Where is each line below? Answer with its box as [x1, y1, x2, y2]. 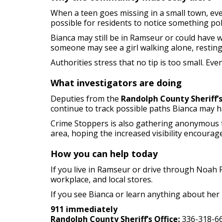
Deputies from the [51, 93, 121, 104]
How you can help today [51, 148, 158, 160]
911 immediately [51, 204, 117, 215]
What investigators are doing [51, 77, 182, 89]
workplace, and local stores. [51, 174, 153, 185]
